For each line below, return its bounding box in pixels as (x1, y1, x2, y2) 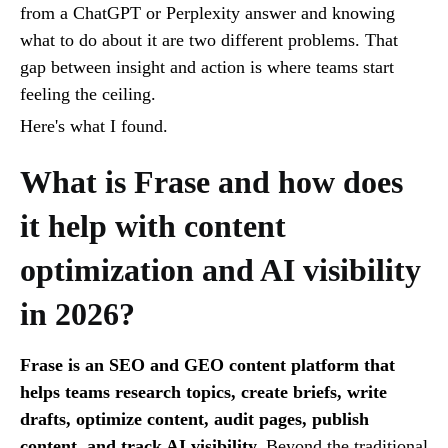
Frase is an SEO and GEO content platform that (20, 354, 395, 375)
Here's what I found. (20, 115, 168, 136)
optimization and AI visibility (20, 251, 421, 288)
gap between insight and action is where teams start (20, 56, 394, 77)
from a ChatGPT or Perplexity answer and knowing (20, 2, 395, 23)
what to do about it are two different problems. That (20, 29, 398, 50)
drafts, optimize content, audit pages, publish (20, 408, 369, 429)
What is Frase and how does (20, 163, 403, 200)
